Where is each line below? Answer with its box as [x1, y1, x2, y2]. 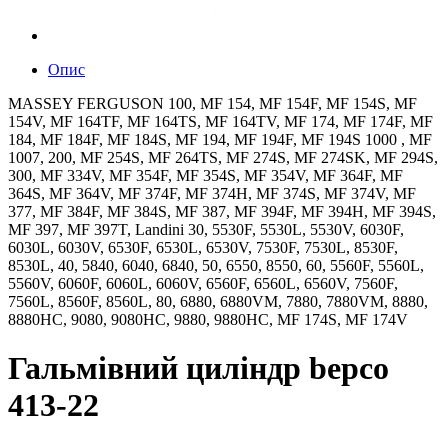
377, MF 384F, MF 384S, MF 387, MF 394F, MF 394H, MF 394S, [8, 203, 436, 220]
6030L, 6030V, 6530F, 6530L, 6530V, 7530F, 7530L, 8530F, [8, 239, 398, 256]
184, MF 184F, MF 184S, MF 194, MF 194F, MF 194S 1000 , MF [8, 131, 432, 148]
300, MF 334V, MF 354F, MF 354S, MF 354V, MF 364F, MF [8, 167, 403, 184]
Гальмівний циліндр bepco [8, 350, 389, 387]
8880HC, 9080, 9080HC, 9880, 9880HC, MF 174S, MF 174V [8, 311, 408, 328]
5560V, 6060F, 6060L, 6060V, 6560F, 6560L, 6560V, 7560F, [8, 275, 398, 292]
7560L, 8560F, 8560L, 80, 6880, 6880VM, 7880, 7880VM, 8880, [8, 293, 428, 310]
